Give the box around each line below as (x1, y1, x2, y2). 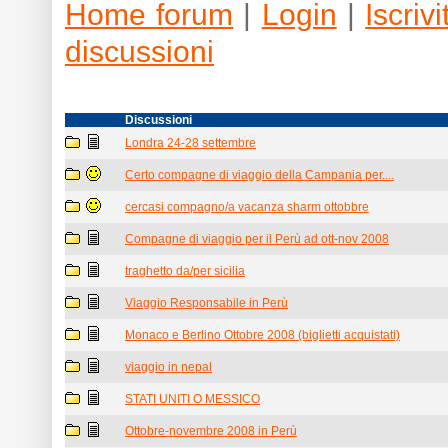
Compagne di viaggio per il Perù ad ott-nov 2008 (125, 232, 389, 246)
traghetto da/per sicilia (125, 264, 245, 278)
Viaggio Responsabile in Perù (125, 296, 288, 310)
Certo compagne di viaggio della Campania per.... (125, 168, 394, 182)
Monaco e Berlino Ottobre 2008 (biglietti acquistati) (125, 328, 400, 342)
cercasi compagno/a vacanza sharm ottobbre (125, 200, 369, 214)
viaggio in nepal (125, 360, 212, 374)
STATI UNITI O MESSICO (125, 392, 260, 406)
